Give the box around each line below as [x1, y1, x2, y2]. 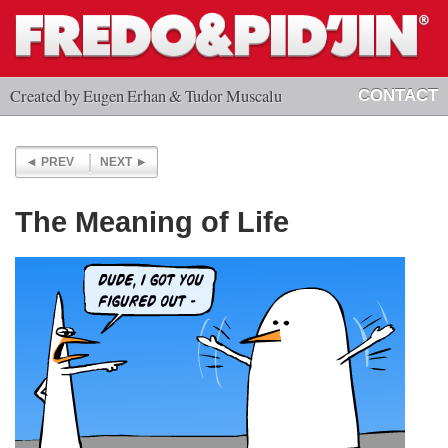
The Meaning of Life [15, 205, 289, 238]
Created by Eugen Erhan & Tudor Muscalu [10, 84, 282, 107]
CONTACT [358, 85, 438, 105]
